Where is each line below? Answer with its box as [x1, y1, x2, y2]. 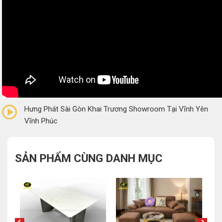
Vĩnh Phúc [24, 116, 57, 125]
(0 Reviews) [15, 87, 53, 97]
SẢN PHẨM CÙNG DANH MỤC [15, 152, 163, 165]
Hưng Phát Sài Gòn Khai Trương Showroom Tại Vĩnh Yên [24, 104, 208, 113]
